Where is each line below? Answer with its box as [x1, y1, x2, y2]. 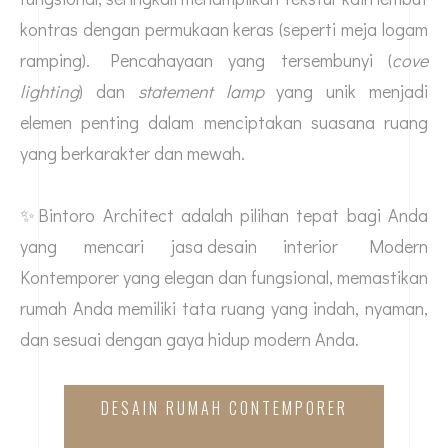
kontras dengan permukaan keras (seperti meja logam [20, 17, 428, 42]
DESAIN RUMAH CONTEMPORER [100, 396, 348, 421]
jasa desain [170, 234, 257, 259]
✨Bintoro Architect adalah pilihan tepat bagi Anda [20, 203, 428, 228]
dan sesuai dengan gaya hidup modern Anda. [20, 327, 359, 352]
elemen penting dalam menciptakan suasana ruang [20, 110, 428, 135]
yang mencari [20, 234, 171, 259]
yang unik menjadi [263, 79, 429, 104]
